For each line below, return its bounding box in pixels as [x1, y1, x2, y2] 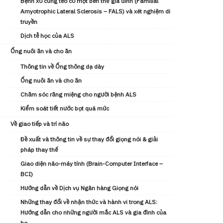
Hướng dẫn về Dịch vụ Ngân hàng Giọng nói [20, 184, 138, 192]
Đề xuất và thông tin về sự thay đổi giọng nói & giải [20, 135, 158, 143]
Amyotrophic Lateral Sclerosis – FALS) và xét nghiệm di [20, 7, 170, 15]
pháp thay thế [20, 146, 58, 153]
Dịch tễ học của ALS [20, 32, 74, 39]
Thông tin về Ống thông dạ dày [20, 63, 104, 70]
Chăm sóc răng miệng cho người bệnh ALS [20, 91, 136, 98]
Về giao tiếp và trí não [10, 120, 69, 127]
